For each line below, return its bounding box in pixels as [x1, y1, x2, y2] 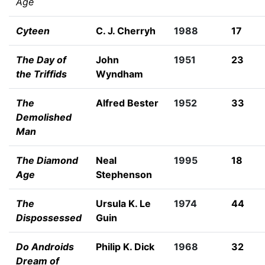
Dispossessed [16, 212, 82, 224]
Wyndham [96, 68, 143, 80]
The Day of [16, 54, 66, 66]
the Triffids [16, 68, 67, 80]
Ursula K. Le [96, 198, 151, 209]
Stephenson [96, 169, 152, 180]
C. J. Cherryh [96, 25, 156, 37]
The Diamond [16, 154, 78, 166]
